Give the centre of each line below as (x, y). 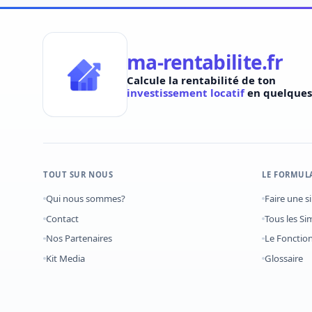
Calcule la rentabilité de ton (201, 80)
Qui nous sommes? (85, 199)
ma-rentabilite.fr (205, 62)
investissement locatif (186, 92)
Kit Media (65, 258)
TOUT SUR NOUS (78, 174)
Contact (62, 218)
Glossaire (284, 258)
